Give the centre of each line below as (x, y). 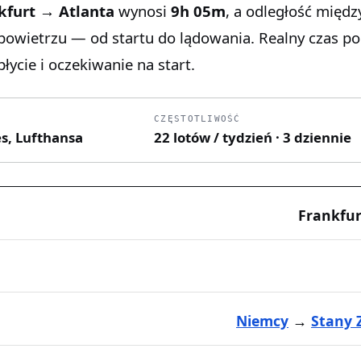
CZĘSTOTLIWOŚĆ (197, 119)
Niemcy (262, 321)
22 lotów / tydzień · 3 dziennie (253, 138)
